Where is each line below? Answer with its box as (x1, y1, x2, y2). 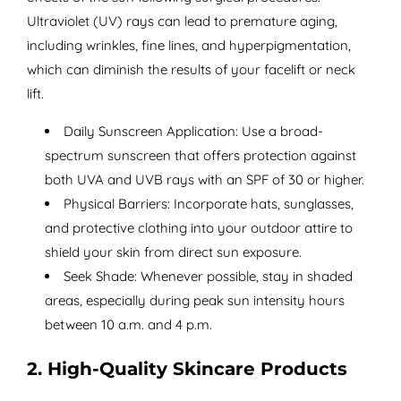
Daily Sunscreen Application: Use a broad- (63, 123, 323, 141)
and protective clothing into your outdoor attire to (44, 219, 353, 237)
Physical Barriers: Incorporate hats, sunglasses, (63, 195, 354, 213)
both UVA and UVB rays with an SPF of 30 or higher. (44, 171, 364, 189)
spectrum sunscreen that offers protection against (44, 147, 356, 165)
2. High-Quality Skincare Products (26, 358, 347, 380)
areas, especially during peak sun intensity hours (44, 292, 345, 310)
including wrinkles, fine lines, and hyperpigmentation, (26, 37, 351, 55)
